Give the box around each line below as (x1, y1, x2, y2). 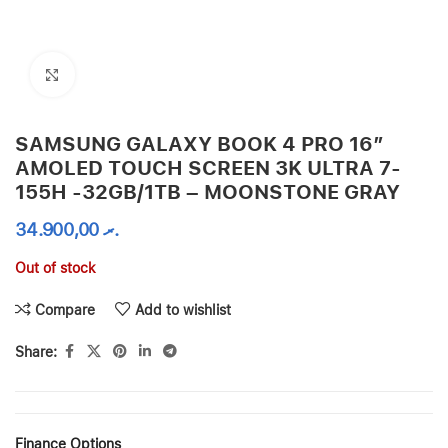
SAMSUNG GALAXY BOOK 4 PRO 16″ (15, 132, 384, 156)
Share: (15, 343, 57, 360)
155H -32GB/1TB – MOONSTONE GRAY (15, 180, 400, 204)
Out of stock (15, 260, 96, 276)
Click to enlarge (74, 66, 168, 82)
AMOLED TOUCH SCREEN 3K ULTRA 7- (15, 156, 401, 180)
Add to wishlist (135, 301, 232, 318)
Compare (35, 301, 96, 318)
